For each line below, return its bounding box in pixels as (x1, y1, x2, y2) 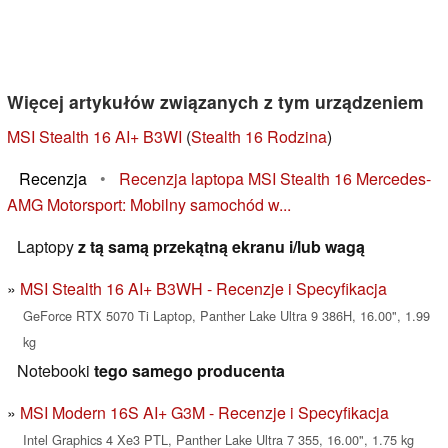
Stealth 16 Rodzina (191, 125, 327, 149)
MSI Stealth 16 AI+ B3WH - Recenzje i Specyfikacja (20, 277, 387, 301)
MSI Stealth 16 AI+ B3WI (7, 125, 182, 149)
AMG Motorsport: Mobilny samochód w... (7, 193, 291, 217)
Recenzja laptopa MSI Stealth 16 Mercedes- (119, 167, 431, 191)
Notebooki (17, 359, 94, 383)
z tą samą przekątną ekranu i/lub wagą (78, 235, 365, 259)
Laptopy (17, 235, 78, 259)
